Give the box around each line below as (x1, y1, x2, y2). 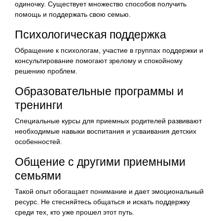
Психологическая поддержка (15, 28, 166, 41)
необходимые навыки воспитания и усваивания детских (15, 127, 196, 135)
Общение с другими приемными (15, 155, 185, 168)
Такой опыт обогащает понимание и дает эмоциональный (15, 187, 204, 195)
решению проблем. (15, 67, 77, 75)
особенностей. (15, 137, 62, 146)
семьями (15, 169, 61, 182)
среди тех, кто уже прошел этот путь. (15, 208, 134, 216)
